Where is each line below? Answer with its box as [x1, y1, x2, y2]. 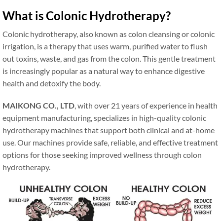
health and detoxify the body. [2, 78, 101, 88]
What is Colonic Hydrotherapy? [2, 8, 171, 23]
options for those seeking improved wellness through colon [2, 150, 202, 159]
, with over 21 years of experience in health [74, 101, 218, 110]
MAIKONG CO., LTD [2, 101, 74, 110]
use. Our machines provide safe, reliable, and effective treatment [2, 138, 218, 147]
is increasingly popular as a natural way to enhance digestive [2, 66, 205, 75]
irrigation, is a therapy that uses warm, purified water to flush [2, 41, 208, 51]
